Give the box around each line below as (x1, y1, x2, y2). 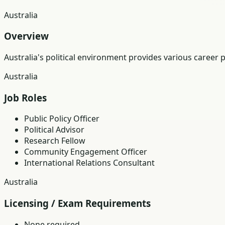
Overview (4, 30, 49, 43)
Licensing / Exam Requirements (4, 197, 151, 210)
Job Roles (4, 91, 47, 104)
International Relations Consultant (24, 157, 155, 169)
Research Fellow (24, 135, 85, 147)
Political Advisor (24, 124, 84, 136)
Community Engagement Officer (24, 146, 147, 158)
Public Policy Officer (24, 113, 99, 125)
